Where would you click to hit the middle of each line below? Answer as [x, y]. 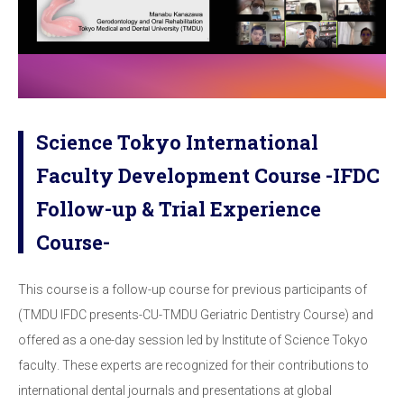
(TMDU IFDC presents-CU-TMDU [109, 315]
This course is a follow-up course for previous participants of [193, 290]
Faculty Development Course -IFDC [208, 176]
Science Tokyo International [177, 142]
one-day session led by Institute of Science [211, 340]
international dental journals [98, 391]
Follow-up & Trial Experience [179, 209]
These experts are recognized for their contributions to [216, 366]
